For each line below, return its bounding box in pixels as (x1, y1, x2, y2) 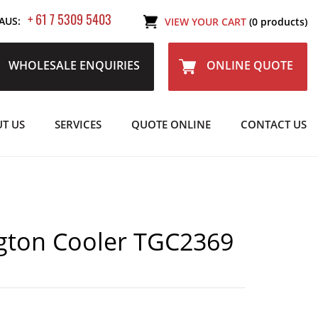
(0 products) (249, 14, 307, 28)
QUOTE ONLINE (131, 117, 211, 131)
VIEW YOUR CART (165, 14, 249, 28)
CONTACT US (241, 117, 307, 131)
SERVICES (55, 117, 102, 131)
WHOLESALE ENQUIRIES (6, 57, 140, 74)
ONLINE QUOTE (207, 57, 293, 74)
